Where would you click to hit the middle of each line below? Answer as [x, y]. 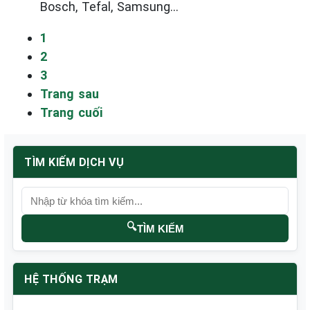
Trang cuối [71, 112]
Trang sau [70, 93]
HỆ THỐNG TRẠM [71, 279]
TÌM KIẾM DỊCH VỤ [74, 162]
